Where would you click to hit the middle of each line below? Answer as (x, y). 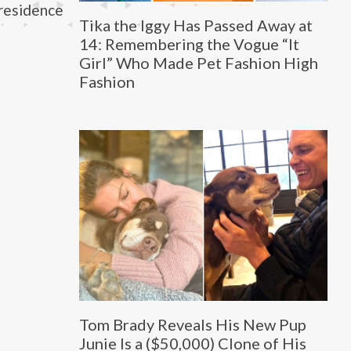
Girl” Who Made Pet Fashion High (198, 62)
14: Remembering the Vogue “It (189, 43)
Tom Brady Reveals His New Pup (192, 325)
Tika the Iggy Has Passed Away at (195, 25)
